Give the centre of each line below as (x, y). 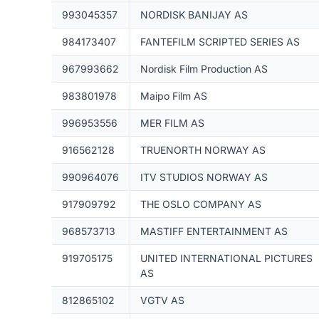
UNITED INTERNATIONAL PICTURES (226, 258)
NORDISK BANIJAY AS (194, 15)
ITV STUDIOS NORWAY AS (204, 177)
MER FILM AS (172, 123)
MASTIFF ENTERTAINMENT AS (214, 231)
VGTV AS (162, 300)
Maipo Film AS (173, 96)
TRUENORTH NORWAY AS (203, 150)
